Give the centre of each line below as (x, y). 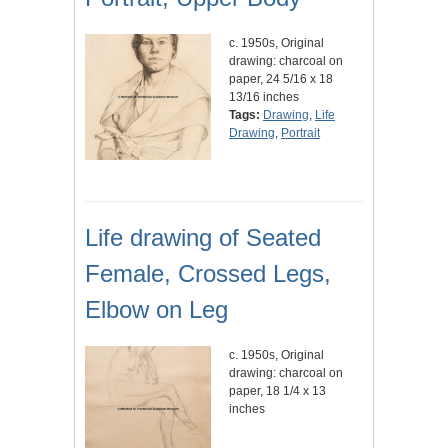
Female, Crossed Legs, (208, 274)
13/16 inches (264, 97)
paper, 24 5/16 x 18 (281, 79)
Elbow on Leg (156, 310)
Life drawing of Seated (203, 238)
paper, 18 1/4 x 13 (277, 391)
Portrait (300, 133)
